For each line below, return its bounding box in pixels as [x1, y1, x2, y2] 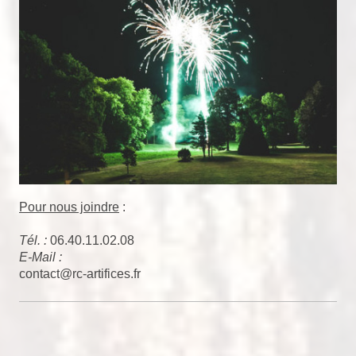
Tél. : [19, 233, 47, 247]
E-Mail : [19, 250, 62, 264]
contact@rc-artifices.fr [19, 266, 141, 281]
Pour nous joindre [19, 199, 119, 214]
